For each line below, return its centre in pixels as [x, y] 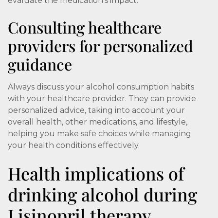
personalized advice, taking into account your [96, 110]
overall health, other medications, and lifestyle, [98, 122]
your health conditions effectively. [74, 145]
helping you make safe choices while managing [100, 134]
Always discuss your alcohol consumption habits [101, 87]
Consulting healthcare [85, 27]
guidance [40, 64]
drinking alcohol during [102, 194]
